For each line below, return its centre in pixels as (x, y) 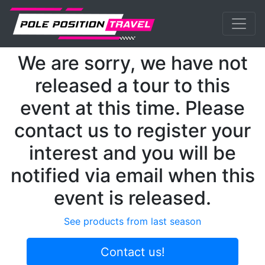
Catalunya (134, 14)
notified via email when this (132, 175)
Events (83, 14)
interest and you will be (132, 153)
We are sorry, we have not (132, 63)
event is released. (132, 198)
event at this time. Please (132, 108)
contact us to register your (132, 130)
